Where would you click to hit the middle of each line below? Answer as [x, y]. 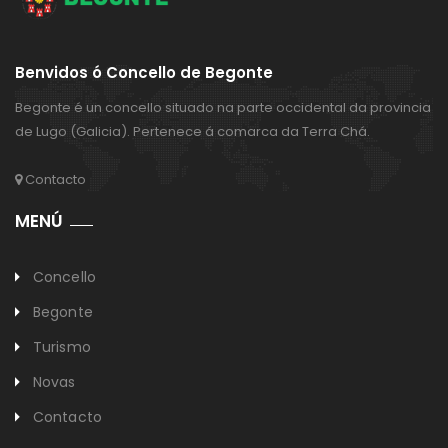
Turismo [62, 346]
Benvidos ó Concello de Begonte [144, 72]
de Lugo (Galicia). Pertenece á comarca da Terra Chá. [192, 131]
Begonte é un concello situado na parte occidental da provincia [223, 107]
